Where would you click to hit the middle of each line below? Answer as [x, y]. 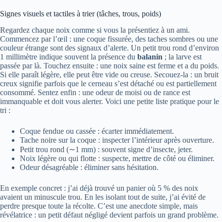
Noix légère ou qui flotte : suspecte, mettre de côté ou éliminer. [117, 158]
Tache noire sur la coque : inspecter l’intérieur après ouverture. [117, 140]
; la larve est [182, 56]
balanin [150, 56]
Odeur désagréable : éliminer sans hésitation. [89, 167]
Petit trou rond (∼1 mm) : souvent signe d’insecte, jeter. [106, 149]
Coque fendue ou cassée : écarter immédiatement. [97, 131]
